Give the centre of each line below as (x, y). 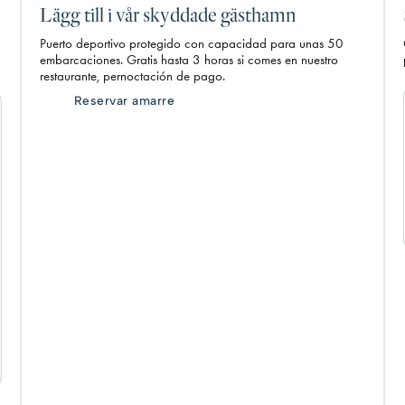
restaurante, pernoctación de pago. (132, 76)
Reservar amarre (124, 101)
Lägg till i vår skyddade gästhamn (167, 15)
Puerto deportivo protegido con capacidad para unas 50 (191, 44)
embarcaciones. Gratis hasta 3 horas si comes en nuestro (188, 60)
